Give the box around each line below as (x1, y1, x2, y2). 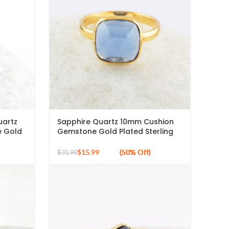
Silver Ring (57, 136, 95, 147)
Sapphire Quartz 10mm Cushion (57, 117, 174, 127)
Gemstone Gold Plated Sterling (57, 126, 173, 137)
